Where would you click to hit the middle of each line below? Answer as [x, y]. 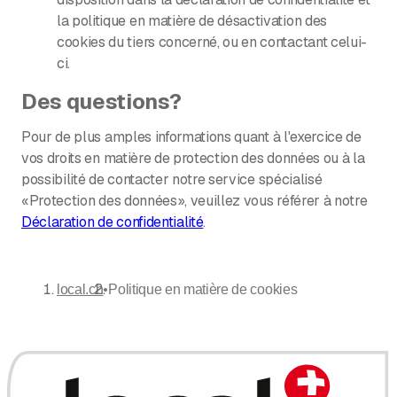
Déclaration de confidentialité [113, 222]
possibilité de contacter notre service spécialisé [172, 180]
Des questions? [101, 102]
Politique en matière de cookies [203, 290]
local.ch [80, 290]
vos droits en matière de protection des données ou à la [193, 159]
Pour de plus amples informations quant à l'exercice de [191, 137]
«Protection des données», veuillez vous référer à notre [195, 201]
